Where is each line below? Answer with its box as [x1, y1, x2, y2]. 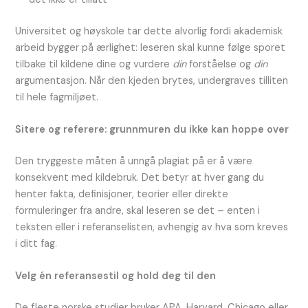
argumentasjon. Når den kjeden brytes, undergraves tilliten [15, 74, 289, 87]
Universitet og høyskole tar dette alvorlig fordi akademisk [15, 24, 283, 38]
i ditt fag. [15, 236, 58, 250]
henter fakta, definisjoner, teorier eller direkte [15, 187, 229, 201]
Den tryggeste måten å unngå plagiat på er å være [15, 154, 253, 168]
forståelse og [186, 57, 254, 71]
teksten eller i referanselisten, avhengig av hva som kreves [15, 220, 289, 234]
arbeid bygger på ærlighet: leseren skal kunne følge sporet [15, 41, 286, 54]
